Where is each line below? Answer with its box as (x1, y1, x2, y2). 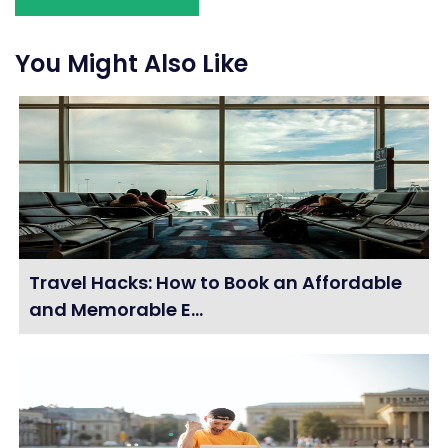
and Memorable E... (29, 297, 204, 322)
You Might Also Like (15, 47, 248, 80)
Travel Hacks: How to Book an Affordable (29, 270, 403, 295)
